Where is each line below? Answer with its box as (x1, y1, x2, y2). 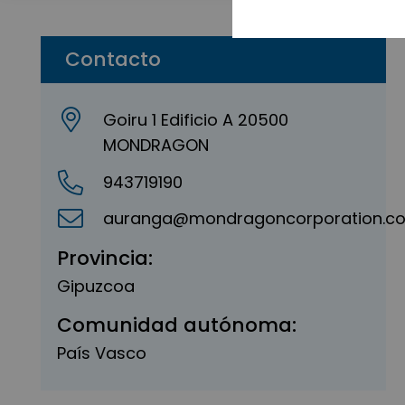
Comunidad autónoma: (57, 311, 297, 340)
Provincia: (57, 243, 153, 272)
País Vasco (57, 342, 146, 365)
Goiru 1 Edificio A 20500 (103, 108, 289, 131)
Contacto (65, 45, 161, 73)
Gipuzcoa (57, 274, 135, 297)
